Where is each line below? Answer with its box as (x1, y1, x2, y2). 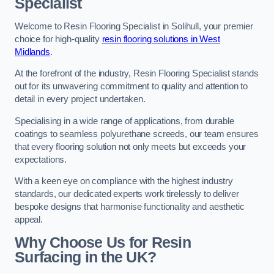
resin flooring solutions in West (102, 34, 220, 44)
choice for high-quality (15, 34, 102, 44)
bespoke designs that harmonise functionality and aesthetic (15, 202, 245, 212)
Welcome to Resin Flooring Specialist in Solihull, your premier (15, 21, 253, 31)
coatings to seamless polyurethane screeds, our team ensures (15, 128, 259, 139)
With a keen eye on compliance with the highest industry (15, 176, 234, 187)
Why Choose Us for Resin (15, 234, 191, 251)
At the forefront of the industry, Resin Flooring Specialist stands (15, 68, 259, 79)
